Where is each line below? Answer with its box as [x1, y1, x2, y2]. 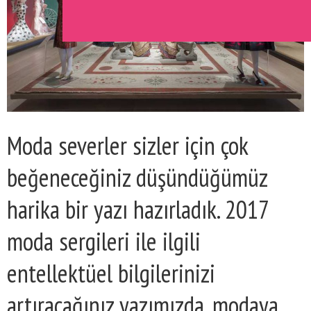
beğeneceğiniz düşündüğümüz [7, 160, 267, 194]
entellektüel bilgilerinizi [7, 256, 215, 289]
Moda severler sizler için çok [7, 128, 248, 162]
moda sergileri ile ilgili [7, 224, 201, 258]
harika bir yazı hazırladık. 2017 [7, 192, 268, 226]
